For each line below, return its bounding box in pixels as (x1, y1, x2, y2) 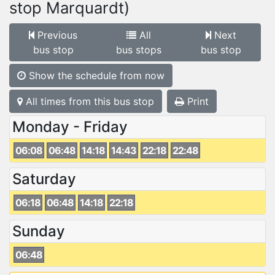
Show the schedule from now (26, 69, 165, 82)
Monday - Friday (12, 117, 128, 136)
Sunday (12, 222, 65, 240)
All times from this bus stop (23, 95, 154, 107)
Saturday (12, 169, 76, 188)
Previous (34, 28, 78, 41)
